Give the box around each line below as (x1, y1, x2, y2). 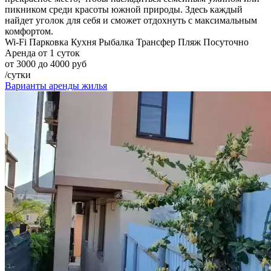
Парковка (29, 37, 68, 48)
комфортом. (5, 26, 53, 37)
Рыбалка (99, 37, 134, 48)
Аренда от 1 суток (5, 48, 80, 59)
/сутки (5, 70, 31, 80)
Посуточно (203, 37, 249, 48)
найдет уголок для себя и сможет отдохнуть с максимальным (5, 15, 257, 26)
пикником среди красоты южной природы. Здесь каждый (5, 4, 243, 15)
